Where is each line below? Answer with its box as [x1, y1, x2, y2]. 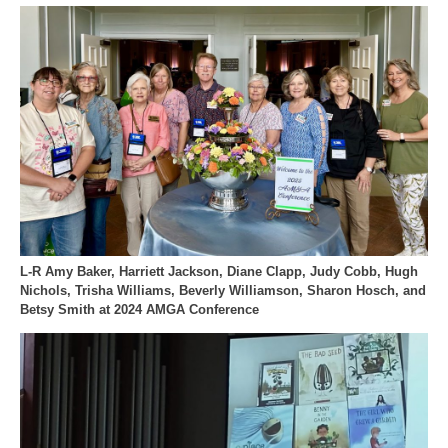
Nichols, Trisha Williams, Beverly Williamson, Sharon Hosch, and [20, 283, 426, 299]
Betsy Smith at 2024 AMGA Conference [20, 302, 259, 318]
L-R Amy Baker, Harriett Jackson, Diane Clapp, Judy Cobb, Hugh [20, 264, 418, 280]
